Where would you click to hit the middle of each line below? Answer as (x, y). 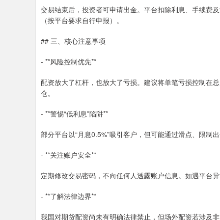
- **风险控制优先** (69, 61)
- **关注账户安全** (69, 155)
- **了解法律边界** (69, 196)
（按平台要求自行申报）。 (82, 20)
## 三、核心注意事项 (73, 41)
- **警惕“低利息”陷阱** (74, 113)
